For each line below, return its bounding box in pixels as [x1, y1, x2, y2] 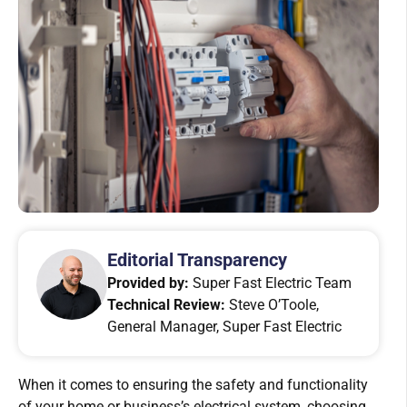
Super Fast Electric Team [189, 273, 352, 292]
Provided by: [107, 273, 190, 292]
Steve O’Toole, [225, 295, 320, 313]
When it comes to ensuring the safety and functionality [18, 375, 368, 393]
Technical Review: [107, 295, 226, 313]
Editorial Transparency [107, 248, 288, 271]
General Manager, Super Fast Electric [107, 317, 342, 335]
